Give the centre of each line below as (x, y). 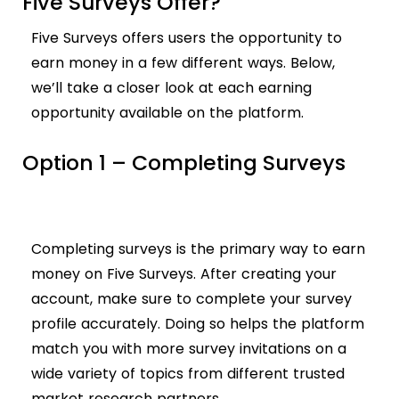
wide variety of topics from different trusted (188, 374)
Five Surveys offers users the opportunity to (187, 38)
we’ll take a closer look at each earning (171, 88)
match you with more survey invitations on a (189, 349)
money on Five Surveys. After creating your (184, 274)
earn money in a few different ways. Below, (183, 63)
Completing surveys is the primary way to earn (198, 249)
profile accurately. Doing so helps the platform (198, 324)
